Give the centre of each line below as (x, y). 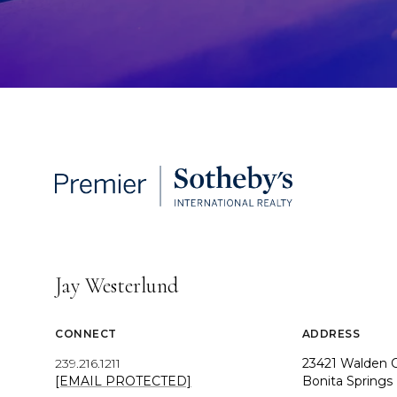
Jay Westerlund (117, 286)
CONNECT (86, 334)
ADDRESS (331, 334)
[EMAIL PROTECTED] (123, 381)
